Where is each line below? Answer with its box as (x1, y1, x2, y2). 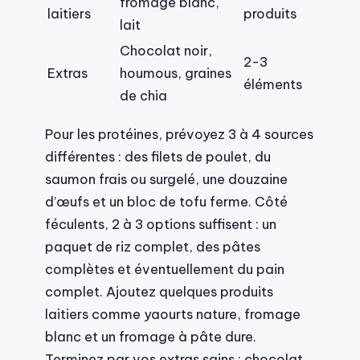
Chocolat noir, (120, 42, 212, 59)
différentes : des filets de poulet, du (45, 147, 271, 165)
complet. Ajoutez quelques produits (45, 282, 273, 300)
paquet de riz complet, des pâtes (45, 237, 260, 255)
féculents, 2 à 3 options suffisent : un (45, 215, 276, 232)
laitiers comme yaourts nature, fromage (45, 305, 301, 322)
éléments (243, 76, 302, 93)
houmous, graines (120, 64, 231, 82)
